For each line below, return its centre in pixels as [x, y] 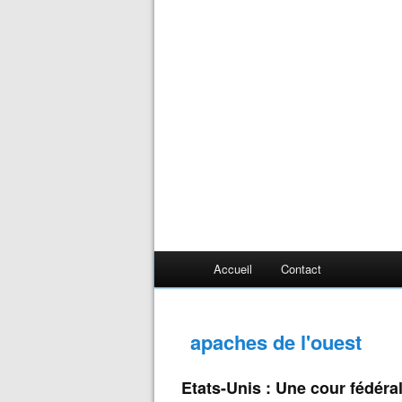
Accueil [233, 269]
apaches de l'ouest [276, 342]
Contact [301, 269]
